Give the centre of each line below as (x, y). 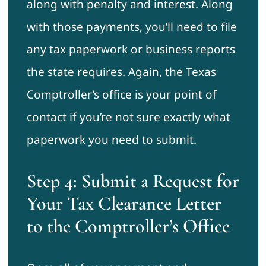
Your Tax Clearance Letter (124, 204)
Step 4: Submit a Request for (133, 181)
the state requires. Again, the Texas (121, 72)
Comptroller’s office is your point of (121, 95)
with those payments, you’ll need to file (132, 27)
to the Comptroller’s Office (128, 226)
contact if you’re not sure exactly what (128, 117)
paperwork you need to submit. (111, 140)
